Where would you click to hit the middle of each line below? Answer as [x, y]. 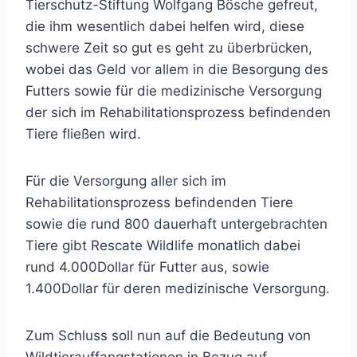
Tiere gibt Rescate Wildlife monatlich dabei [163, 245]
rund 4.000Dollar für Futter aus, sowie [147, 267]
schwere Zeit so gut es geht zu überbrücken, [169, 48]
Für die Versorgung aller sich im [126, 181]
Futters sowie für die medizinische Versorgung [174, 91]
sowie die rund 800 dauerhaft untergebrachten [177, 224]
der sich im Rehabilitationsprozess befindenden [178, 112]
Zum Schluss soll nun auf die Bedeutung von [168, 335]
